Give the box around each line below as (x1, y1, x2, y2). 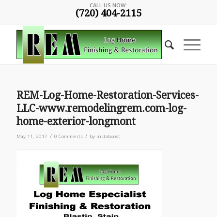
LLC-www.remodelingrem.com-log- (16, 102, 186, 114)
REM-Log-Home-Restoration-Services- (16, 89, 199, 101)
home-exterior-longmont (16, 115, 136, 127)
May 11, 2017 (16, 133, 47, 139)
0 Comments (54, 133, 83, 139)
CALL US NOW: (90, 1, 127, 9)
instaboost (96, 133, 120, 139)
